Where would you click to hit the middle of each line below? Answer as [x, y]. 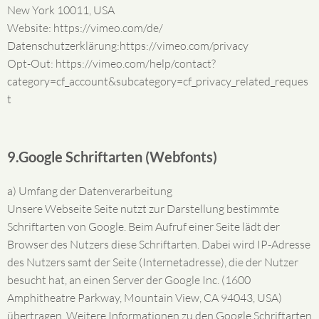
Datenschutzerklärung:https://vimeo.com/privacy [128, 46]
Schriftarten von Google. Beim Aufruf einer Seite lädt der [143, 226]
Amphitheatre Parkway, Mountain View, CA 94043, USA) [145, 298]
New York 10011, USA [61, 10]
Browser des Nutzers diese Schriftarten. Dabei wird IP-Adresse [159, 244]
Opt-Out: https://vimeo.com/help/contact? [111, 63]
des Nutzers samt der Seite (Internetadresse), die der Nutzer [153, 262]
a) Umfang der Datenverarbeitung [90, 191]
